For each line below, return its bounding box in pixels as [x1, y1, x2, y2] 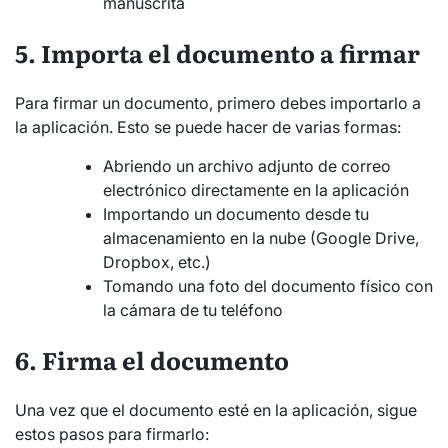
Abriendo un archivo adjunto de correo [103, 156, 391, 177]
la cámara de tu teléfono [103, 300, 283, 321]
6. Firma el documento [15, 342, 289, 378]
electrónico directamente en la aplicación [103, 180, 409, 201]
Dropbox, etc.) [103, 252, 211, 273]
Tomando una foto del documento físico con [103, 276, 433, 297]
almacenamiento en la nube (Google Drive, [103, 228, 419, 249]
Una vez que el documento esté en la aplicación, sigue [15, 400, 417, 421]
